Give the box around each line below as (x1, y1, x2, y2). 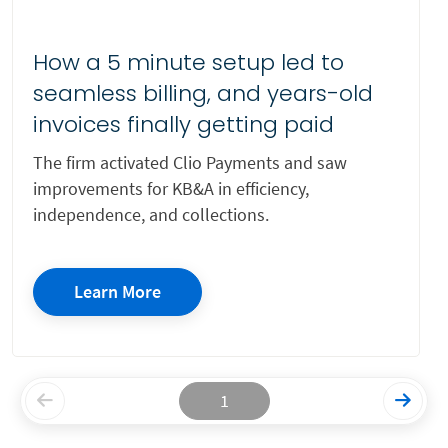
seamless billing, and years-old (33, 77, 373, 109)
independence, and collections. (33, 202, 273, 226)
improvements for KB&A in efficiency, (33, 176, 309, 200)
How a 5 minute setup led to (33, 46, 344, 78)
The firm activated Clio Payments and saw (33, 150, 347, 174)
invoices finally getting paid (33, 108, 334, 140)
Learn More (74, 279, 161, 303)
